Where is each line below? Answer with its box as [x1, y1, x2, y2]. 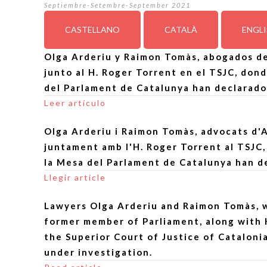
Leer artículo [44, 98, 107, 108]
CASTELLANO [65, 24, 120, 35]
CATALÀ [164, 24, 198, 35]
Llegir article [44, 172, 107, 182]
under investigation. [44, 247, 153, 257]
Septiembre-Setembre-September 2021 [44, 1, 191, 9]
